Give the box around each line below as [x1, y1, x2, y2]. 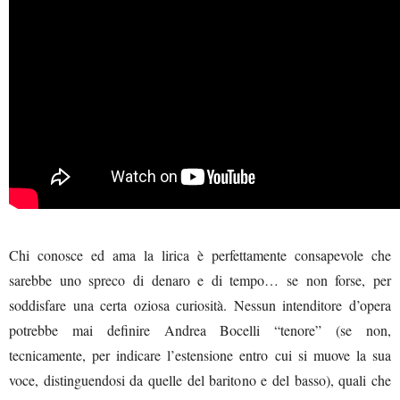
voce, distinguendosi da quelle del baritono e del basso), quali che [9, 370, 391, 389]
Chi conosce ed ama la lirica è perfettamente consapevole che [9, 245, 391, 264]
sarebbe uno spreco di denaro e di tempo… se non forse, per [9, 270, 391, 289]
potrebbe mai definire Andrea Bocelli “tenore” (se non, [9, 320, 391, 339]
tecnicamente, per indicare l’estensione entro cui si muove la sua [9, 345, 391, 364]
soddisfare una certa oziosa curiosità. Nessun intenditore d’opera [9, 295, 391, 314]
